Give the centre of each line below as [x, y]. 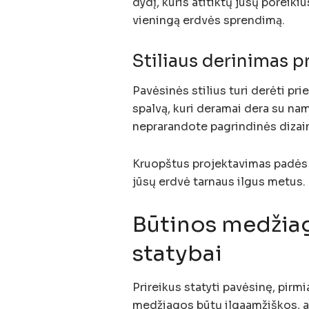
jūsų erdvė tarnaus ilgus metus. [219, 181]
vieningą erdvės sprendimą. [209, 21]
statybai [177, 253]
